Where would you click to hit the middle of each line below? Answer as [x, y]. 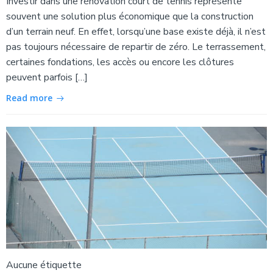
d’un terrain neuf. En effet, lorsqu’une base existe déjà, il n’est [136, 31]
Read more [29, 97]
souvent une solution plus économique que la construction [130, 16]
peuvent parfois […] [47, 77]
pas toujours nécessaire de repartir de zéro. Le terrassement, [136, 47]
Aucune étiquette [44, 265]
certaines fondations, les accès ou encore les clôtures [120, 62]
